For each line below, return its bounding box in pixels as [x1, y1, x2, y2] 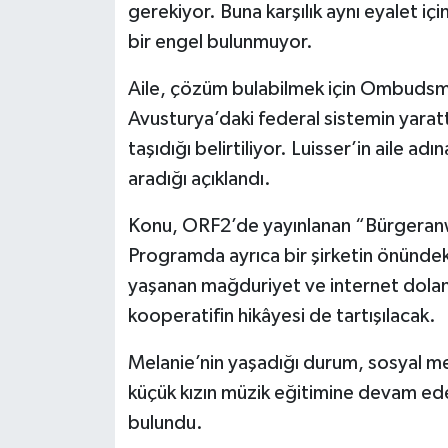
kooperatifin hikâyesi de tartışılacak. [127, 306, 436, 326]
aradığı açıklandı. [127, 169, 271, 189]
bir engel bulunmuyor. [127, 32, 313, 52]
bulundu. [127, 413, 203, 433]
